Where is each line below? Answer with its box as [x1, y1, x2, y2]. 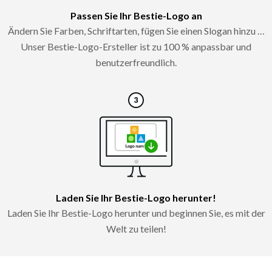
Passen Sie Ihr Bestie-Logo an [70, 9, 202, 21]
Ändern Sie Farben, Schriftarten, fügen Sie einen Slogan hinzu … [7, 24, 265, 36]
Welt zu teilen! [106, 222, 166, 234]
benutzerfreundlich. [95, 56, 177, 68]
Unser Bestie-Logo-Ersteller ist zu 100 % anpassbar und [21, 40, 251, 52]
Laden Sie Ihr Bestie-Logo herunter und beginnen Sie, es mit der [7, 206, 265, 219]
